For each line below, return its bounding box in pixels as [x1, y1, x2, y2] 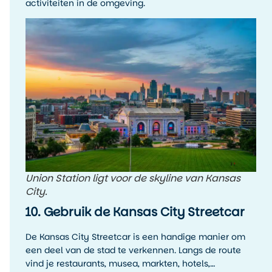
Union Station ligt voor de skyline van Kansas [25, 171, 240, 186]
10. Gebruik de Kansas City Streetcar [25, 203, 245, 221]
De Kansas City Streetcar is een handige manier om [25, 231, 245, 243]
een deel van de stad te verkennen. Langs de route [25, 244, 241, 257]
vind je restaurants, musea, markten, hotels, [25, 257, 210, 270]
